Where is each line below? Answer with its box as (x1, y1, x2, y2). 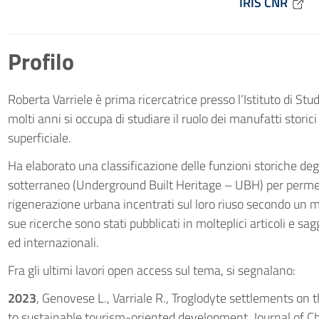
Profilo (7, 44, 74, 78)
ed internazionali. (7, 233, 99, 252)
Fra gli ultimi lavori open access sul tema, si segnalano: (7, 261, 296, 280)
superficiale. (7, 128, 71, 147)
